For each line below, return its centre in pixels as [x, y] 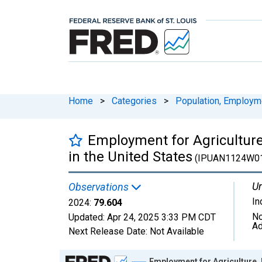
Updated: [88, 217]
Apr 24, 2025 [133, 217]
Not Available [177, 231]
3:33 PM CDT [189, 217]
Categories [134, 101]
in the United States [130, 156]
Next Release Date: [109, 231]
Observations [100, 187]
